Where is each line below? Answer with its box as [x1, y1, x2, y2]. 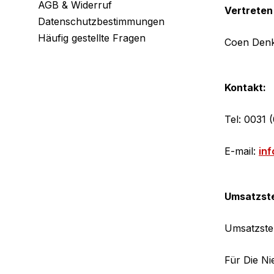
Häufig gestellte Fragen [38, 32, 146, 44]
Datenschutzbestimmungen [38, 15, 165, 28]
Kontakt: [224, 81, 266, 94]
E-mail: [224, 145, 259, 157]
